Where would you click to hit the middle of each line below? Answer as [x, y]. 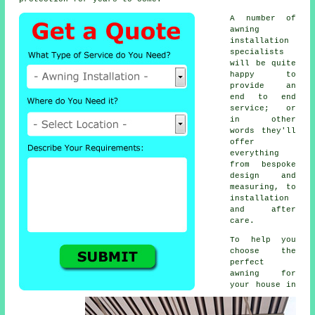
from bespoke [263, 164]
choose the [263, 251]
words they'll [263, 130]
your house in [263, 284]
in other [263, 119]
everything [255, 153]
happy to [263, 74]
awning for [263, 273]
